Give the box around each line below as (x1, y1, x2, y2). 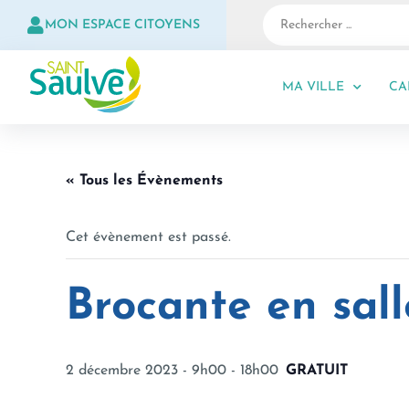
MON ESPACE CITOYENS (45, 18, 201, 32)
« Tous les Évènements (66, 173, 223, 189)
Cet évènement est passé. (66, 230, 231, 246)
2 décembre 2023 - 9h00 (66, 363, 226, 379)
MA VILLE (281, 80, 344, 95)
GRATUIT (286, 363, 348, 379)
